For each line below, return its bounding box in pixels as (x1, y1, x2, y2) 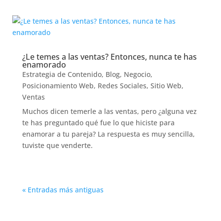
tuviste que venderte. (22, 141, 93, 150)
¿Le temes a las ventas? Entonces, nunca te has (22, 51, 197, 62)
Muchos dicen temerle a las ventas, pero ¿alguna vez (22, 107, 197, 116)
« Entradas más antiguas (22, 185, 104, 194)
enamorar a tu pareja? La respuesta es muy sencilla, (22, 129, 195, 139)
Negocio (123, 70, 150, 79)
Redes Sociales (97, 81, 147, 90)
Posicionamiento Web (22, 81, 94, 90)
